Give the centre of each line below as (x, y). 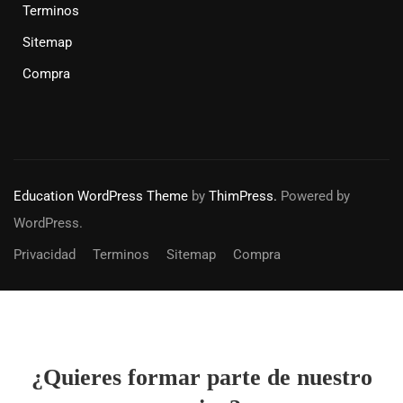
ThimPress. (243, 197)
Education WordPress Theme (101, 197)
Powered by (313, 197)
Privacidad (45, 255)
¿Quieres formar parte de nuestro (201, 378)
